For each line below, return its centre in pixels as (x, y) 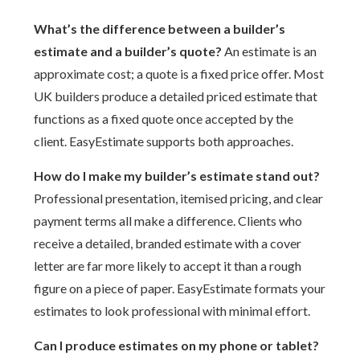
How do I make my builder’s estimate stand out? (177, 176)
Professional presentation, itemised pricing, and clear (179, 198)
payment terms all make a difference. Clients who (168, 221)
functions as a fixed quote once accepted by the (164, 119)
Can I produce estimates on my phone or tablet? (177, 345)
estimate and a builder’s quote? (128, 51)
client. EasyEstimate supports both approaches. (164, 141)
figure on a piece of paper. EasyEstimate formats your (180, 288)
